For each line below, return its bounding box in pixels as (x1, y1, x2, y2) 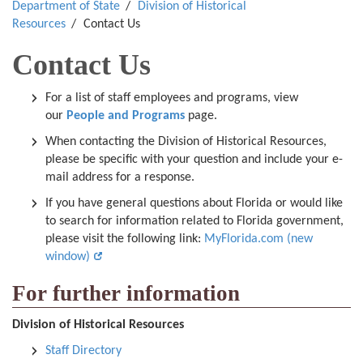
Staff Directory (45, 344, 122, 357)
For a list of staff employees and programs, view (45, 92, 298, 105)
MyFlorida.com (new (204, 233, 313, 246)
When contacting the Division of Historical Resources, (45, 135, 327, 148)
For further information (12, 281, 240, 305)
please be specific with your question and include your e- (45, 153, 343, 166)
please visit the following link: (45, 233, 204, 246)
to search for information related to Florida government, (45, 215, 344, 228)
